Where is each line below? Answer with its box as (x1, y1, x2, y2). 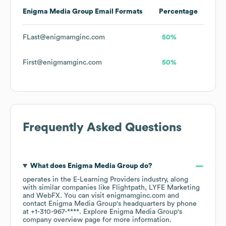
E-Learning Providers (73, 176, 140, 184)
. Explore (79, 208, 109, 216)
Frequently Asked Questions (23, 122, 182, 134)
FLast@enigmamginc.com (23, 34, 105, 41)
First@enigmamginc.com (23, 59, 102, 67)
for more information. (100, 216, 172, 224)
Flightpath (112, 184, 145, 192)
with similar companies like (23, 184, 112, 192)
